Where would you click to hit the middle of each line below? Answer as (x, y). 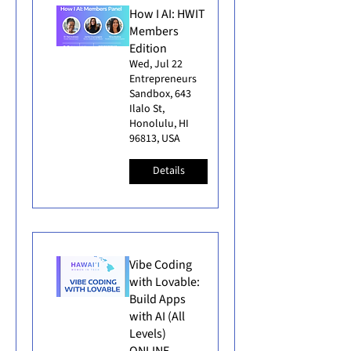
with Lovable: (165, 282)
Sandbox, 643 (160, 94)
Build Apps (157, 299)
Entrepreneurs (163, 79)
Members (154, 31)
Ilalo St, (147, 109)
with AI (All (157, 316)
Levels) (148, 333)
